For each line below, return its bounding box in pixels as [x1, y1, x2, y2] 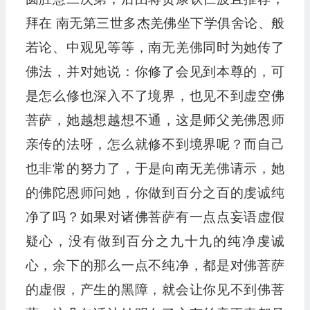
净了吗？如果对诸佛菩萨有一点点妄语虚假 [25, 210, 284, 224]
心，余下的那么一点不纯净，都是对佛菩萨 [25, 258, 284, 273]
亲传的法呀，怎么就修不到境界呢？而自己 [25, 137, 284, 152]
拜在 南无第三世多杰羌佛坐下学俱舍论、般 [25, 16, 284, 30]
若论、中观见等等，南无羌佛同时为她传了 [25, 40, 284, 55]
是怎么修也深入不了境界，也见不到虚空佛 [25, 89, 284, 103]
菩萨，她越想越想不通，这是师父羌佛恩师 [25, 113, 284, 127]
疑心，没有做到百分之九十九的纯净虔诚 [25, 234, 284, 248]
